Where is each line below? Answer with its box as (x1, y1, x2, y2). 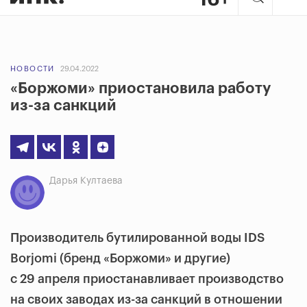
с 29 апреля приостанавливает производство (10, 273, 284, 285)
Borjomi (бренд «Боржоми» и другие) (10, 252, 230, 265)
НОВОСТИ (10, 65, 55, 73)
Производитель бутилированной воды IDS (10, 232, 265, 244)
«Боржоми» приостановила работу (10, 81, 271, 96)
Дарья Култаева (49, 176, 123, 186)
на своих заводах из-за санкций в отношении (10, 293, 282, 306)
